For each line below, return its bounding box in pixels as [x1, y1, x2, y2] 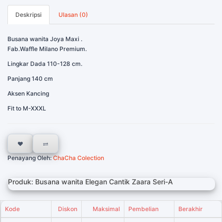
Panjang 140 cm [7, 75, 53, 82]
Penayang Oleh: [7, 154, 52, 162]
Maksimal [93, 205, 120, 213]
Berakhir [178, 205, 203, 213]
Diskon [58, 205, 77, 213]
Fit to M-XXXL [7, 105, 46, 112]
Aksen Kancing [7, 90, 49, 97]
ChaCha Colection [52, 154, 104, 162]
